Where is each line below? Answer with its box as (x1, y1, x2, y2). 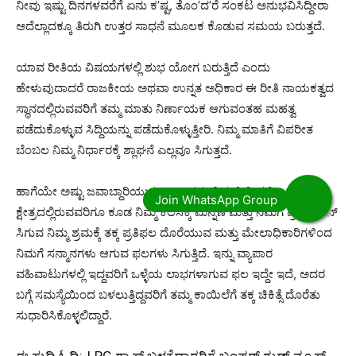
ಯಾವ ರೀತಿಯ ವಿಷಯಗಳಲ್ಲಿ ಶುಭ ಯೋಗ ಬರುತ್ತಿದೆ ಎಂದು (16, 59, 270, 75)
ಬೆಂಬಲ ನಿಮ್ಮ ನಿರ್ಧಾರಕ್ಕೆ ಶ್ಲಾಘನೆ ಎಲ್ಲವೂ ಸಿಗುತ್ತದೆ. (16, 141, 232, 157)
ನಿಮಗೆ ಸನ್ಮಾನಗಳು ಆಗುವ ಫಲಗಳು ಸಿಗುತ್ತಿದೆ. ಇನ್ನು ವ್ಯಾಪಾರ (16, 245, 273, 261)
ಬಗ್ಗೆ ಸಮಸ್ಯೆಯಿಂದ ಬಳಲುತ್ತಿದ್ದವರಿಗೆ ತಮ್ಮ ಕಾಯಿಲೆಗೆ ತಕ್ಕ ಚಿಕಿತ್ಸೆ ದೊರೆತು (16, 286, 320, 302)
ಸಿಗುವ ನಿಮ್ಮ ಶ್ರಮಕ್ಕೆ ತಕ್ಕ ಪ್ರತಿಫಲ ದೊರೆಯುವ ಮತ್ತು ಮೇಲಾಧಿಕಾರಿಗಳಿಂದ (16, 224, 332, 240)
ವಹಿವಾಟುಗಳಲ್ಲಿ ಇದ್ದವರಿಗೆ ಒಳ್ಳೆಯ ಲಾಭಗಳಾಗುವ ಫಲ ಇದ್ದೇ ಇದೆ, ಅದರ (16, 265, 325, 281)
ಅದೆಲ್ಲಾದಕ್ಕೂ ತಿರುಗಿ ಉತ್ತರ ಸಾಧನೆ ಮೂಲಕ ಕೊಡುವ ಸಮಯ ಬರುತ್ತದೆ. (16, 17, 325, 33)
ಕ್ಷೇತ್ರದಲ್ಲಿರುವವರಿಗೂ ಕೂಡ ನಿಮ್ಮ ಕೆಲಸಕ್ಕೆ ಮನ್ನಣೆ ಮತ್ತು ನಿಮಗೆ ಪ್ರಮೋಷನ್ (16, 203, 338, 219)
